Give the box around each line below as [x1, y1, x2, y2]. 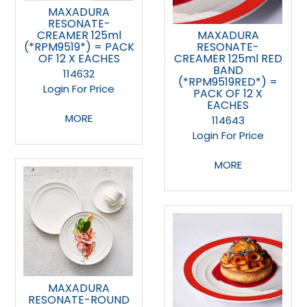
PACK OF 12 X [193, 86, 263, 102]
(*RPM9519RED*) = [178, 74, 278, 90]
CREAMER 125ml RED [173, 51, 282, 67]
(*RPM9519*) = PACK [23, 39, 134, 56]
